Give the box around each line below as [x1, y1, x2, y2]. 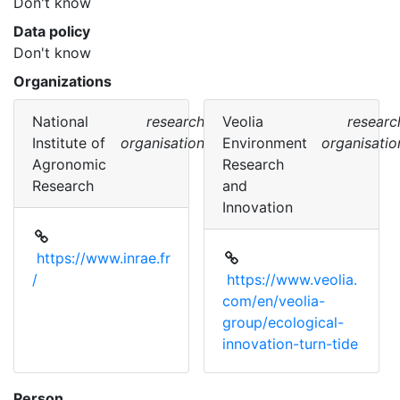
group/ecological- [222, 313, 344, 331]
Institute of [32, 134, 105, 152]
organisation [121, 134, 204, 152]
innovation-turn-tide [222, 335, 358, 353]
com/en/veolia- [222, 292, 325, 310]
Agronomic [32, 155, 106, 173]
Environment [222, 134, 307, 152]
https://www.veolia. [227, 271, 357, 288]
